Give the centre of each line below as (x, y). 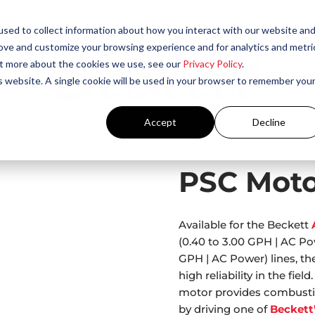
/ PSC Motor (64, 148)
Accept (161, 122)
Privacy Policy (212, 63)
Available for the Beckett (245, 225)
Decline (269, 122)
